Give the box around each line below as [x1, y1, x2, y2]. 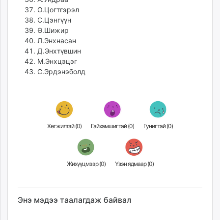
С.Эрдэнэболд [37, 67, 85, 76]
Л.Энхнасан [37, 36, 76, 45]
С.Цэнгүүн [37, 16, 71, 25]
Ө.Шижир [37, 26, 69, 35]
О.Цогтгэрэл [37, 5, 79, 14]
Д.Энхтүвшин [37, 47, 81, 55]
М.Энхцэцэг [37, 57, 77, 66]
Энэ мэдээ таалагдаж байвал [18, 195, 132, 205]
